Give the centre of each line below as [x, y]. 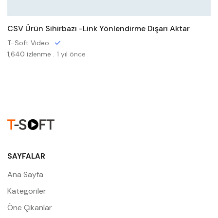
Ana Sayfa [25, 174]
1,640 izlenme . [31, 54]
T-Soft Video [28, 43]
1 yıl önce [71, 54]
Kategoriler [27, 191]
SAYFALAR [26, 156]
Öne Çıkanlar [30, 208]
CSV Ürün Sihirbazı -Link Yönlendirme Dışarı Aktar [99, 28]
